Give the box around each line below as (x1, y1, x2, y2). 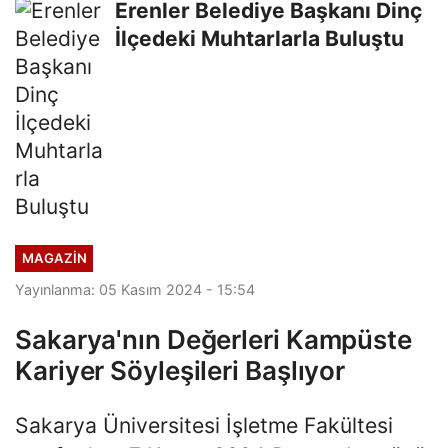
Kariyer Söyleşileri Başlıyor (15, 355, 346, 387)
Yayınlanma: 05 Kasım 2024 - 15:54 (15, 281, 255, 299)
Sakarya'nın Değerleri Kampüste (15, 324, 412, 356)
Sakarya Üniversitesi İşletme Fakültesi (15, 412, 393, 439)
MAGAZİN (21, 249, 87, 266)
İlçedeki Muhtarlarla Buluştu (115, 25, 404, 51)
